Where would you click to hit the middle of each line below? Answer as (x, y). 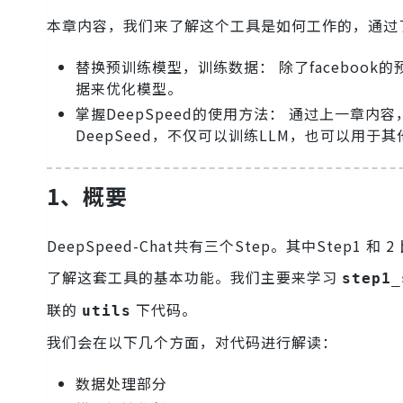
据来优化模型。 (129, 88)
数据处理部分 (121, 384)
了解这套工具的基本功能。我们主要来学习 (194, 278)
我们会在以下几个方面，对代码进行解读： (192, 342)
